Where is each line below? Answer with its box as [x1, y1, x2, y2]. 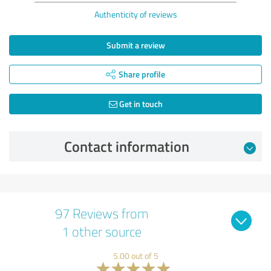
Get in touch [117, 97, 163, 109]
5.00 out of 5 [113, 249, 158, 261]
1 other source [62, 222, 142, 240]
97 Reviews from [55, 204, 148, 222]
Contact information [64, 135, 189, 157]
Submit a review [106, 39, 165, 51]
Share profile [119, 68, 165, 80]
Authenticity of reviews [94, 8, 177, 20]
